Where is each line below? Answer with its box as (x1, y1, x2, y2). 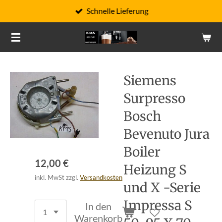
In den (85, 200, 111, 212)
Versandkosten (80, 173, 122, 181)
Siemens (123, 72, 176, 89)
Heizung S (123, 162, 186, 178)
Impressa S (123, 197, 192, 214)
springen (4, 35, 38, 43)
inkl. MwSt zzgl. (35, 173, 80, 181)
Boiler (123, 144, 161, 160)
